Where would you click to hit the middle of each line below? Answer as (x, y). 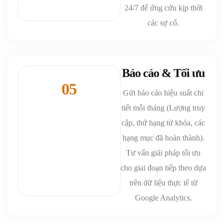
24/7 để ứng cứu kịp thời (163, 7)
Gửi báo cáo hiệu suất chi (163, 92)
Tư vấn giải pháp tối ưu (163, 152)
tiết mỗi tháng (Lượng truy (163, 107)
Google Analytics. (163, 197)
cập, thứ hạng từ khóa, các (163, 122)
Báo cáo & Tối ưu (163, 73)
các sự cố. (163, 22)
